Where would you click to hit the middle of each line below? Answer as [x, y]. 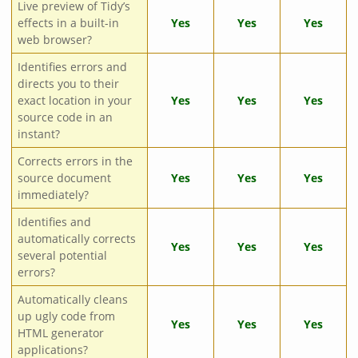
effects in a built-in [68, 23]
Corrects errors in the [75, 161]
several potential [62, 256]
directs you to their [68, 84]
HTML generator [60, 333]
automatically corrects [76, 239]
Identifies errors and [72, 67]
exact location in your [74, 101]
